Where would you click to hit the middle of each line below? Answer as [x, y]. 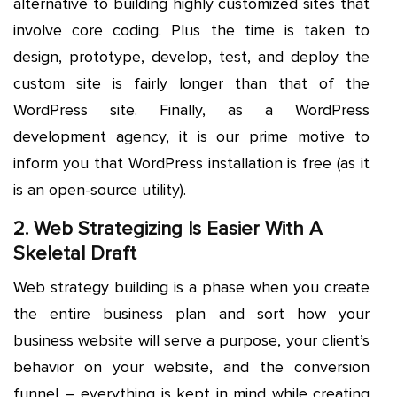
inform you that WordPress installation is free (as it [191, 163]
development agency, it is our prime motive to [191, 136]
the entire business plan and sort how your [191, 313]
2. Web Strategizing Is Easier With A [167, 229]
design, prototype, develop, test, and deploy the [191, 56]
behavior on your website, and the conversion [191, 366]
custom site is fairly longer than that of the [191, 83]
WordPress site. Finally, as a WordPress [191, 109]
